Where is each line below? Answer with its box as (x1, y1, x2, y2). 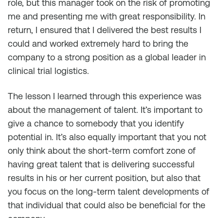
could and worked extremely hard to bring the (8, 38, 188, 49)
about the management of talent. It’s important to (8, 105, 202, 115)
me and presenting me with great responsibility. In (8, 11, 205, 21)
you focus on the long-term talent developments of (8, 186, 209, 197)
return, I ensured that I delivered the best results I (8, 25, 201, 35)
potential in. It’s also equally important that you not (8, 132, 206, 142)
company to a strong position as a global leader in (8, 52, 206, 62)
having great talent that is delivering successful (8, 159, 195, 169)
